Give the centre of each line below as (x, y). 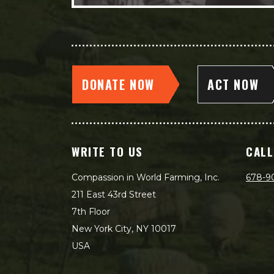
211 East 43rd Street (114, 194)
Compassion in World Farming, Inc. (146, 177)
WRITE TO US (107, 151)
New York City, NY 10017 (124, 229)
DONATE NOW (118, 84)
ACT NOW (233, 84)
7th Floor (91, 212)
